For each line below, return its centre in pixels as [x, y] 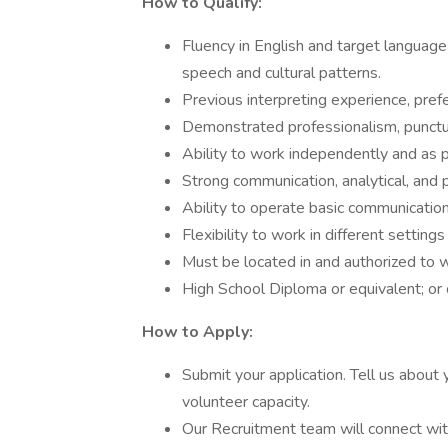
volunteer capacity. [246, 402]
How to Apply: [197, 332]
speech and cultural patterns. [281, 73]
